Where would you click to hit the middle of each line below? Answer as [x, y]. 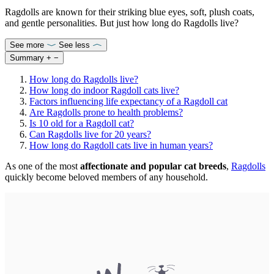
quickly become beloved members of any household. [106, 177]
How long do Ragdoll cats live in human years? [121, 145]
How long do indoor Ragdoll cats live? [104, 90]
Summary [27, 57]
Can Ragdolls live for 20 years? [90, 134]
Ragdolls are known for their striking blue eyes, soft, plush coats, [130, 12]
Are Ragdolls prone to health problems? [106, 112]
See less [74, 45]
